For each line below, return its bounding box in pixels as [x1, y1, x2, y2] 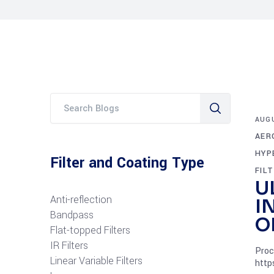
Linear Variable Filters [50, 254, 143, 268]
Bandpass [50, 208, 94, 222]
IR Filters [50, 239, 88, 253]
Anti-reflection [50, 193, 112, 207]
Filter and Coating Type [50, 153, 204, 173]
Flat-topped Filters [50, 223, 130, 237]
